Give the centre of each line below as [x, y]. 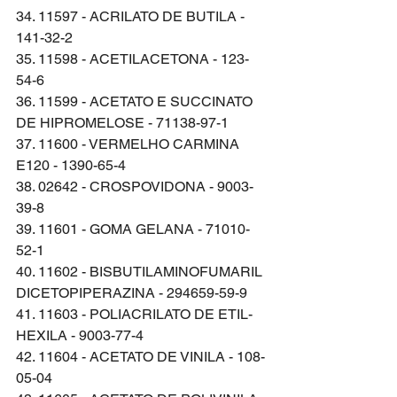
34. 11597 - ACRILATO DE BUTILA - [132, 16]
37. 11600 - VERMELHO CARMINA [129, 144]
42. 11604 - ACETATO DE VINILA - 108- [140, 356]
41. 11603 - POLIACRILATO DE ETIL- [134, 314]
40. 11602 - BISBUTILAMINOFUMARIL [141, 271]
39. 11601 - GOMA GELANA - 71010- [133, 229]
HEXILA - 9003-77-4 [80, 335]
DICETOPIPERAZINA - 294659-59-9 [132, 292]
